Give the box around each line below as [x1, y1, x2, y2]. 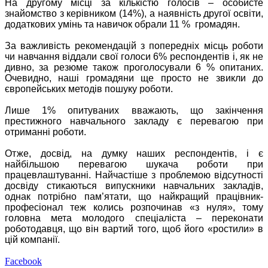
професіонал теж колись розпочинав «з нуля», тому [5, 202, 263, 212]
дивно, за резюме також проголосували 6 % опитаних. [5, 62, 263, 72]
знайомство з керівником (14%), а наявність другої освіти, [5, 8, 263, 19]
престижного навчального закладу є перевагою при [5, 115, 263, 126]
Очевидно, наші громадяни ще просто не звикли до [5, 72, 263, 83]
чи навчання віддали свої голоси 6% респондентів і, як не [5, 51, 263, 62]
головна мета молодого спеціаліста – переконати [5, 212, 263, 223]
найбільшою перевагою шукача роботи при [5, 159, 263, 169]
